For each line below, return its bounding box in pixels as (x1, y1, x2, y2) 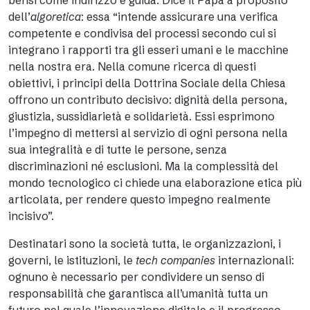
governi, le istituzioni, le (8, 253, 136, 267)
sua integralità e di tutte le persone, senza (8, 143, 227, 156)
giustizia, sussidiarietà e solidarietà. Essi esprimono (8, 109, 275, 123)
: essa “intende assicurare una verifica (81, 10, 278, 24)
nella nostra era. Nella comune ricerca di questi (8, 60, 256, 73)
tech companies (136, 253, 215, 267)
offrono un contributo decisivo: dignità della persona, (8, 93, 287, 107)
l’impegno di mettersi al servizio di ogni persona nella (8, 126, 288, 140)
